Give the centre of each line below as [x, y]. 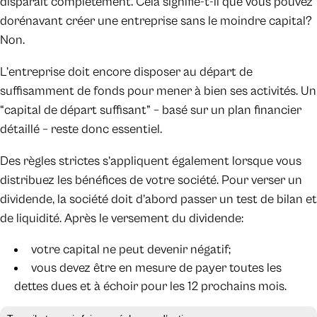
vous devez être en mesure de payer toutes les [156, 268]
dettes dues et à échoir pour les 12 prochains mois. [150, 287]
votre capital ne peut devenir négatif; [131, 250]
